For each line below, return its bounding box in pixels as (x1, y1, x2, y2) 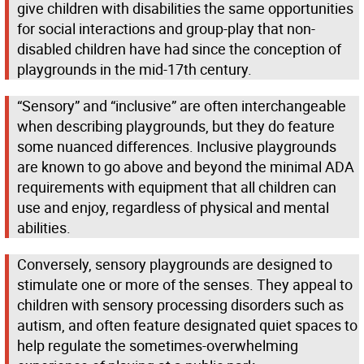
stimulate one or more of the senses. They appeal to (17, 275, 353, 295)
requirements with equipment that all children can (17, 177, 336, 197)
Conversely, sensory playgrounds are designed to (17, 254, 332, 275)
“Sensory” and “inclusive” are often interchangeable (17, 96, 346, 116)
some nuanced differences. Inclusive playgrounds (17, 136, 336, 157)
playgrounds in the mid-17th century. (17, 59, 252, 80)
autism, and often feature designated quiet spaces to (17, 315, 357, 336)
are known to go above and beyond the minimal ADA (17, 157, 354, 177)
